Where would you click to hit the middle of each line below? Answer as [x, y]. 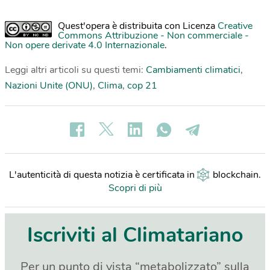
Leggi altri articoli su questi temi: [75, 70]
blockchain [236, 174]
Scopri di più [135, 188]
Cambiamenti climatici [193, 70]
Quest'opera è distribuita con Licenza [138, 26]
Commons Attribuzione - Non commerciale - [153, 35]
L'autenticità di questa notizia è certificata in [103, 174]
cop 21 [142, 85]
